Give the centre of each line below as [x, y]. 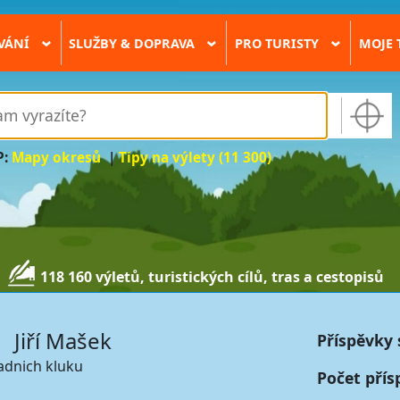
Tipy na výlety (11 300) [196, 158]
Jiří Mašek [63, 341]
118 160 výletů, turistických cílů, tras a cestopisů [212, 277]
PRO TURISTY [278, 43]
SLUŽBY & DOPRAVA [134, 43]
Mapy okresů [57, 158]
